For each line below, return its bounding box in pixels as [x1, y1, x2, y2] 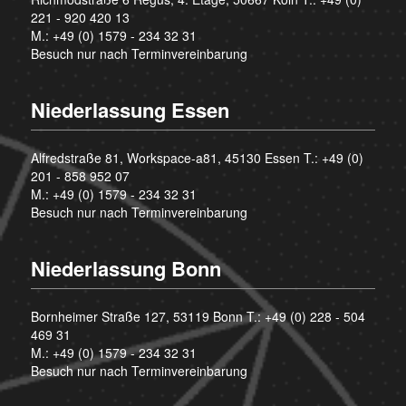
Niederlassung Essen [30, 94, 229, 124]
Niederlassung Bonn [30, 253, 221, 283]
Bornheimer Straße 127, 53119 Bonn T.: [30, 306, 265, 325]
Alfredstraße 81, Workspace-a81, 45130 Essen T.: [30, 148, 322, 167]
